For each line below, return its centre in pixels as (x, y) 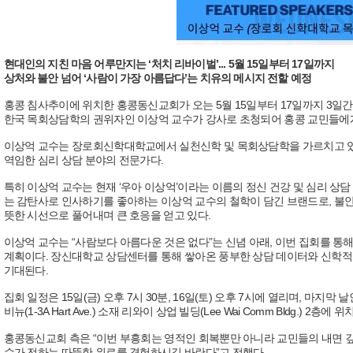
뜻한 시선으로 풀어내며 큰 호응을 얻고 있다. (107, 215)
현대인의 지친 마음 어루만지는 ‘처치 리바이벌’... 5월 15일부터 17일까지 (169, 64)
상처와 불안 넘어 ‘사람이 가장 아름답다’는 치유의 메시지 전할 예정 (157, 78)
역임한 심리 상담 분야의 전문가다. (84, 160)
